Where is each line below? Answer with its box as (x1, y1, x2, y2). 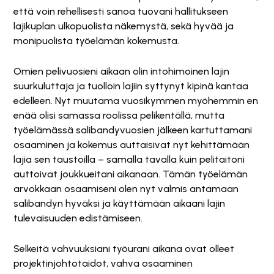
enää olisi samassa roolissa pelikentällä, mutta (13, 109, 224, 121)
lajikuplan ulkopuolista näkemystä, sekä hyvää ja (13, 20, 234, 32)
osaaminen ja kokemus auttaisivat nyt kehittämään (13, 139, 250, 150)
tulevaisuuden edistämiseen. (13, 212, 143, 224)
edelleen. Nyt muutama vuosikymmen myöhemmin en (13, 95, 258, 106)
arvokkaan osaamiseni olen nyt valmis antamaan (13, 183, 239, 194)
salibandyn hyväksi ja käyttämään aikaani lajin (13, 198, 225, 209)
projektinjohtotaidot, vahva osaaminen (13, 257, 193, 269)
